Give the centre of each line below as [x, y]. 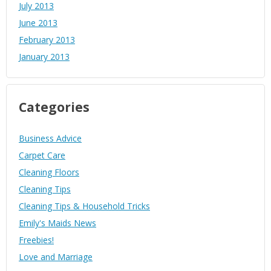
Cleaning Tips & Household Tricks [84, 206]
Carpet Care [42, 155]
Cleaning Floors [49, 172]
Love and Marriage [56, 257]
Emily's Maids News [57, 223]
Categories [54, 107]
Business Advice [50, 139]
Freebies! [36, 240]
